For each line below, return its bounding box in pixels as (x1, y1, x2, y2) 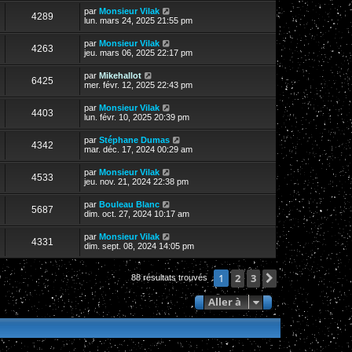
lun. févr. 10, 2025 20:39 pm (84, 112, 189, 122)
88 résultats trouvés (131, 273, 210, 282)
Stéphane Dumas (99, 134, 170, 145)
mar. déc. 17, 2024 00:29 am (84, 144, 192, 154)
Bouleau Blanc (99, 199, 159, 209)
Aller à (208, 294, 241, 309)
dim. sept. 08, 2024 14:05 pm (84, 240, 194, 251)
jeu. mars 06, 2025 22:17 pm (84, 47, 192, 57)
